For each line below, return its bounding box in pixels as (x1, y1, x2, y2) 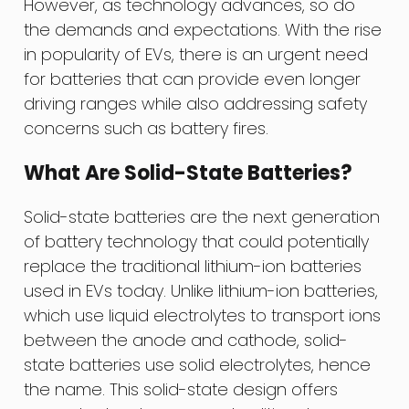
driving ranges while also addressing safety (24, 92, 368, 116)
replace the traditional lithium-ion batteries (24, 254, 362, 278)
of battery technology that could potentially (24, 229, 370, 253)
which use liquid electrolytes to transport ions (24, 303, 382, 327)
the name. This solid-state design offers (24, 377, 339, 401)
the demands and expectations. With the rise (24, 18, 383, 42)
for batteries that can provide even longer (24, 68, 362, 91)
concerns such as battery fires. (24, 117, 269, 141)
